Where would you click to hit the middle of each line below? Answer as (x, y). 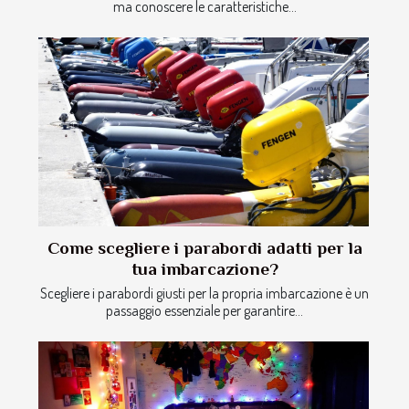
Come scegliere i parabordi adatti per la (204, 247)
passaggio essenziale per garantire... (204, 310)
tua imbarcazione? (204, 268)
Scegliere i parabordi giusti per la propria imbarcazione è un (204, 293)
